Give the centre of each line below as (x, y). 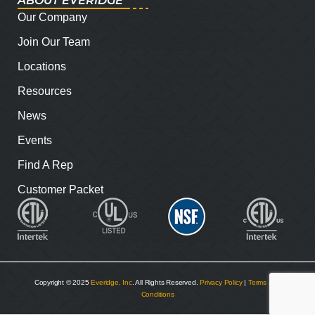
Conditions (157, 294)
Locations (42, 66)
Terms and (264, 282)
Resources (45, 91)
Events (35, 140)
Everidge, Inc (111, 282)
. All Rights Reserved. (166, 282)
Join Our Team (54, 41)
